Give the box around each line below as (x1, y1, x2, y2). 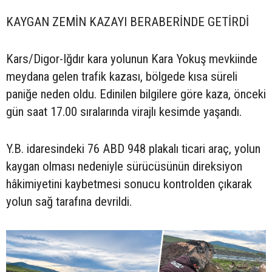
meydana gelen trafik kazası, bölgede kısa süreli (6, 69, 237, 84)
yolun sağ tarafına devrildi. (6, 194, 132, 209)
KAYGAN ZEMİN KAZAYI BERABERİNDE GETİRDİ (6, 15, 249, 30)
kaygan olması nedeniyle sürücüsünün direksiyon (6, 159, 242, 174)
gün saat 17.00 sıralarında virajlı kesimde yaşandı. (6, 104, 242, 120)
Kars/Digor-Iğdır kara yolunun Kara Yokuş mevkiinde (6, 52, 257, 67)
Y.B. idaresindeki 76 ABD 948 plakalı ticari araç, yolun (6, 141, 260, 157)
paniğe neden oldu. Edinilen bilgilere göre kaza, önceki (6, 87, 266, 102)
